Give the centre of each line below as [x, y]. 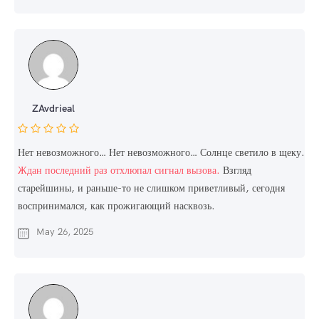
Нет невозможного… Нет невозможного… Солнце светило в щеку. [161, 153]
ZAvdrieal [53, 109]
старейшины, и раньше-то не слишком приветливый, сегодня [151, 188]
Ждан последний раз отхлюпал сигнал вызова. [119, 171]
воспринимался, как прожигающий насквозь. [116, 206]
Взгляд [236, 171]
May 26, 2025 [65, 232]
